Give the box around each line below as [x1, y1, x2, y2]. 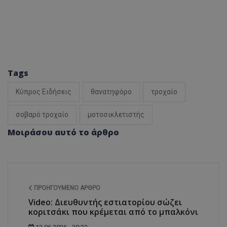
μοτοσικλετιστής [88, 110, 144, 119]
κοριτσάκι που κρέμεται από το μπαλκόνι [28, 206, 198, 217]
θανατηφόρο [91, 87, 132, 96]
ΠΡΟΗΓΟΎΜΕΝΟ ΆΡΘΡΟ [32, 184, 100, 192]
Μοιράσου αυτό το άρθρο [8, 126, 119, 138]
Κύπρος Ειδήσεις [16, 87, 71, 96]
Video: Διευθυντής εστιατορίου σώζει [28, 196, 182, 208]
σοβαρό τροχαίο [16, 110, 68, 119]
